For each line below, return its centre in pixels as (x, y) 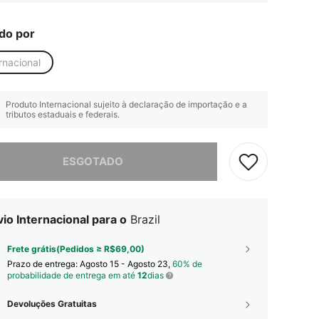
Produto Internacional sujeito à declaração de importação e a (126, 104)
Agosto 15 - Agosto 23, (126, 263)
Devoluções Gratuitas (52, 303)
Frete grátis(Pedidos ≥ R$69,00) (76, 249)
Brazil (145, 219)
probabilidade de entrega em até (72, 275)
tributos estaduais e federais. (63, 114)
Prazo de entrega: (43, 263)
